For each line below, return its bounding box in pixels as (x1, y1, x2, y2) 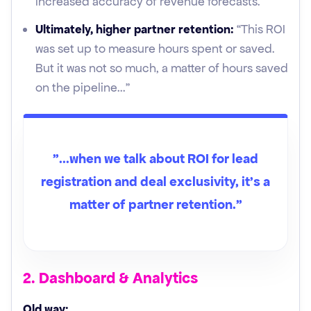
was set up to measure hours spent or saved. (35, 41, 275, 56)
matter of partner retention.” (69, 196, 242, 213)
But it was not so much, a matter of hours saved (35, 60, 288, 76)
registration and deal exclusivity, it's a (41, 173, 270, 190)
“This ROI (234, 22, 285, 37)
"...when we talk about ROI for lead (53, 150, 258, 167)
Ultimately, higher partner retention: (35, 22, 234, 37)
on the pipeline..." (35, 80, 130, 95)
